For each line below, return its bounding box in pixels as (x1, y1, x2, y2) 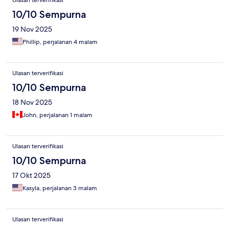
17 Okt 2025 (12, 171, 51, 180)
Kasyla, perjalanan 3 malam (22, 184, 97, 193)
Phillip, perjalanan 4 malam (22, 38, 98, 47)
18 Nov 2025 (12, 98, 52, 107)
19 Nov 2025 (12, 25, 52, 34)
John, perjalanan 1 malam (22, 111, 93, 120)
